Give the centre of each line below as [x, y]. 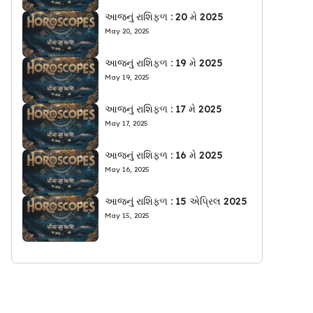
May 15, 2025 [127, 215]
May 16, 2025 [127, 169]
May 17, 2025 [126, 124]
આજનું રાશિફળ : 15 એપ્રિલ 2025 [176, 201]
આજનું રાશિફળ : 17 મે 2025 [163, 109]
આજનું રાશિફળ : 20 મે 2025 [164, 17]
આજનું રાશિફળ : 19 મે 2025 [163, 63]
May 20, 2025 [127, 31]
